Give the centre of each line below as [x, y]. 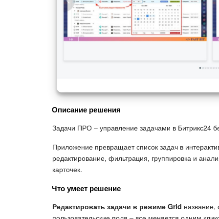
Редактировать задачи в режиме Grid [117, 206]
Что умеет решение [86, 188]
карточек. [67, 169]
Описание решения [86, 109]
